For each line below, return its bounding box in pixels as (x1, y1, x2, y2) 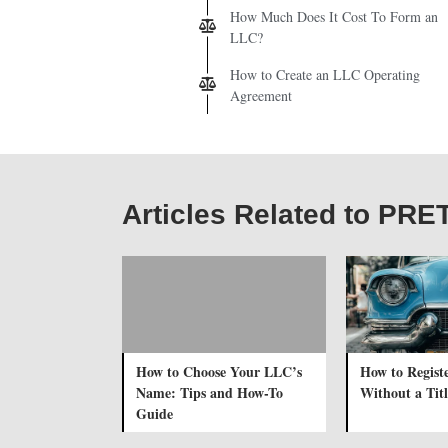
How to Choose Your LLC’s (136, 360, 302, 382)
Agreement (230, 85, 292, 105)
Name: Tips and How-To (136, 381, 283, 403)
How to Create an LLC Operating (230, 64, 420, 84)
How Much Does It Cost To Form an (230, 6, 438, 26)
